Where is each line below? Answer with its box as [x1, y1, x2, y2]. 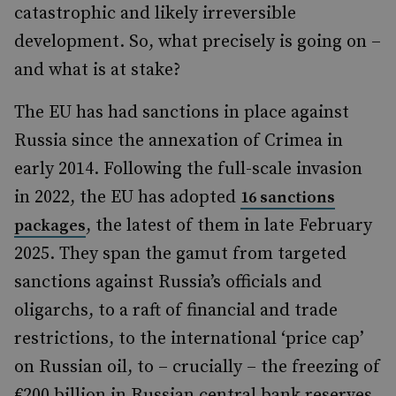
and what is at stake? [14, 59, 180, 81]
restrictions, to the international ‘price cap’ [14, 328, 364, 350]
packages [14, 216, 86, 236]
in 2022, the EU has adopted [14, 187, 240, 209]
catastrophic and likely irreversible [14, 3, 296, 25]
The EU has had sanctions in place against [14, 102, 349, 124]
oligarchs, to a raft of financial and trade [14, 300, 338, 322]
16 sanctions [240, 187, 335, 208]
